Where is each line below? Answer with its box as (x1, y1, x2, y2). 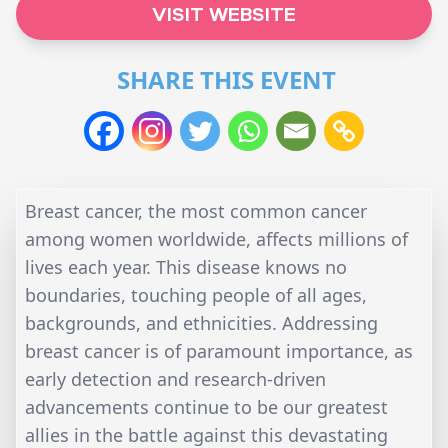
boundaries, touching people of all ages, (25, 283, 367, 308)
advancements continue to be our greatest (25, 395, 388, 420)
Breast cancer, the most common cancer (25, 199, 367, 224)
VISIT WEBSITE (152, 2, 296, 26)
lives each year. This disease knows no (25, 255, 347, 280)
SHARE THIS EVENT (116, 63, 336, 97)
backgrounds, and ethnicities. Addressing (25, 311, 378, 336)
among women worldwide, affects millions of (25, 227, 408, 252)
